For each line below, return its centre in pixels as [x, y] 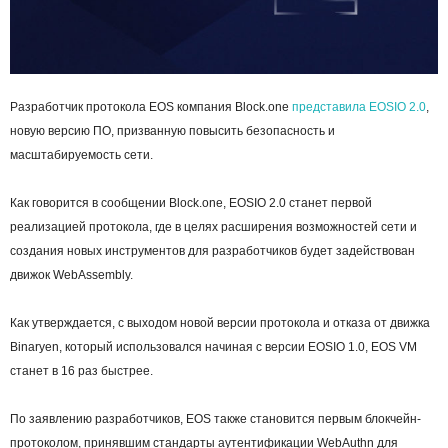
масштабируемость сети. [81, 154]
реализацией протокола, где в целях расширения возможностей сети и [213, 226]
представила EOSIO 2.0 [359, 106]
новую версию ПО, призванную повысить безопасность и [172, 130]
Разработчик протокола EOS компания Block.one [151, 106]
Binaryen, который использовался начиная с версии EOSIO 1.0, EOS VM [213, 346]
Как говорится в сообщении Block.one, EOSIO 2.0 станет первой [191, 202]
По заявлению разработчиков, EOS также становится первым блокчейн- [215, 418]
